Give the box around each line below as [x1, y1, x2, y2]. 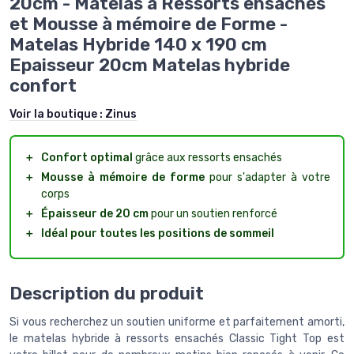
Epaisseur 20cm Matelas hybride [9, 54, 290, 76]
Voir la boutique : [9, 107, 105, 121]
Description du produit [9, 283, 204, 305]
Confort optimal [41, 150, 133, 164]
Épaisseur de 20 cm [41, 206, 149, 220]
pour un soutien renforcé [149, 206, 277, 220]
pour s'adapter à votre [205, 170, 330, 184]
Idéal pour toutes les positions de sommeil [41, 226, 274, 240]
